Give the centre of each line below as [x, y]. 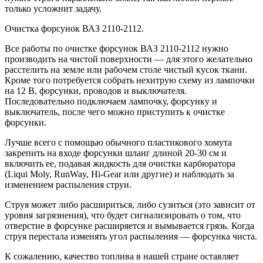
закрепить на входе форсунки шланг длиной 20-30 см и [116, 153]
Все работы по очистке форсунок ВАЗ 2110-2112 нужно [117, 49]
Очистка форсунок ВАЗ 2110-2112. [74, 29]
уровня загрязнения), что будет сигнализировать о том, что [123, 215]
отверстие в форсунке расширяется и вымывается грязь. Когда [129, 226]
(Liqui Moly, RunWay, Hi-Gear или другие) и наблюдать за [119, 174]
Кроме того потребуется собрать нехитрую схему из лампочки [130, 80]
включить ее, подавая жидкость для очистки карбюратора [120, 164]
